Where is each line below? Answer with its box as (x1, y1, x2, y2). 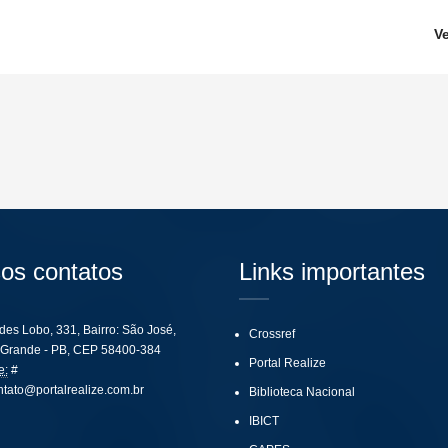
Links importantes (239, 258, 425, 285)
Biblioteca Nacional (249, 385, 355, 399)
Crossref (249, 327, 295, 341)
